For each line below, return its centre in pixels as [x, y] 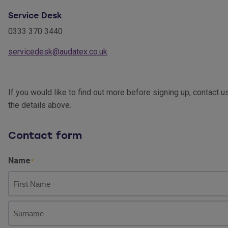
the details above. [40, 105]
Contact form [45, 136]
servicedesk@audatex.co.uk [58, 52]
